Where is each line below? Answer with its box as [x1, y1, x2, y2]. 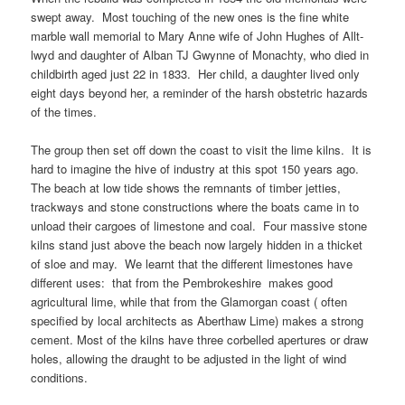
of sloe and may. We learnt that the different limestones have [31, 254, 353, 272]
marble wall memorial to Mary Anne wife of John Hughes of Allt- [31, 26, 364, 44]
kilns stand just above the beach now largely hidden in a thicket [31, 235, 363, 253]
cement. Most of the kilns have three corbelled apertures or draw [31, 330, 369, 348]
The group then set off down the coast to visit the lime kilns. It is [31, 140, 372, 158]
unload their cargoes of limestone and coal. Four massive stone [31, 216, 368, 234]
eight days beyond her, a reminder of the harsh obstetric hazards [31, 83, 369, 101]
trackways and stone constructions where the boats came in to [31, 197, 360, 215]
